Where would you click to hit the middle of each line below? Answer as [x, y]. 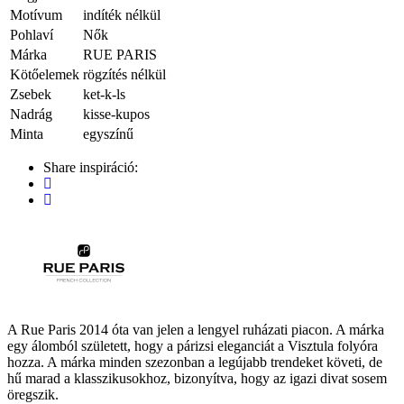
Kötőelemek [45, 74]
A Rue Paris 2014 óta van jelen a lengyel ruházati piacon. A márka [196, 329]
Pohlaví [32, 34]
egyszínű [108, 133]
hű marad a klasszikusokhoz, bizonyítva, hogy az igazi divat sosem [197, 378]
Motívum [36, 14]
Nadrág [31, 114]
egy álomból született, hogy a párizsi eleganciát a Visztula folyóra [193, 345]
